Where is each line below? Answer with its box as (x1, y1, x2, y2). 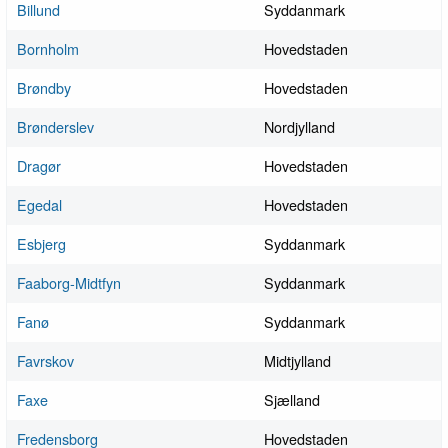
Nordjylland (264, 116, 335, 138)
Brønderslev (17, 116, 94, 138)
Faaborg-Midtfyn (17, 272, 121, 294)
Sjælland (264, 389, 320, 411)
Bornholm (17, 38, 79, 60)
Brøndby (17, 77, 71, 99)
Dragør (17, 155, 61, 177)
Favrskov (17, 350, 74, 372)
